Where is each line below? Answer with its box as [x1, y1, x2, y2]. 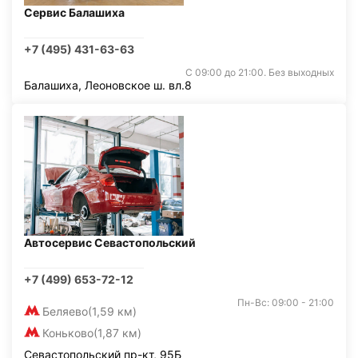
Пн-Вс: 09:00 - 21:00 [237, 296, 334, 308]
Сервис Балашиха [24, 6, 125, 19]
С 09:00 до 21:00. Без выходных [185, 66, 334, 78]
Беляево [42, 304, 88, 318]
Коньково [42, 326, 93, 340]
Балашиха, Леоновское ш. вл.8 [24, 78, 192, 92]
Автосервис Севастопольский [24, 236, 196, 249]
